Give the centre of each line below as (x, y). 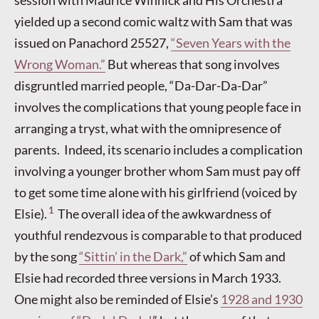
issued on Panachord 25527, (93, 42)
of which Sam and (236, 256)
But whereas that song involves (193, 64)
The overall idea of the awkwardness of (163, 213)
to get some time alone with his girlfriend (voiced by (156, 192)
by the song (47, 256)
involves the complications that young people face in (158, 106)
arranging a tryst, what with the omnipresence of (148, 128)
